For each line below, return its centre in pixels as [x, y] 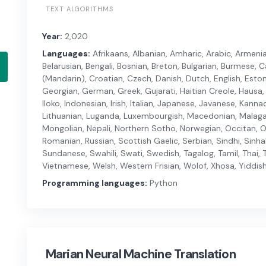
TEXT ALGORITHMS [79, 9]
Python [162, 183]
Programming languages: [94, 183]
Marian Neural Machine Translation [140, 254]
